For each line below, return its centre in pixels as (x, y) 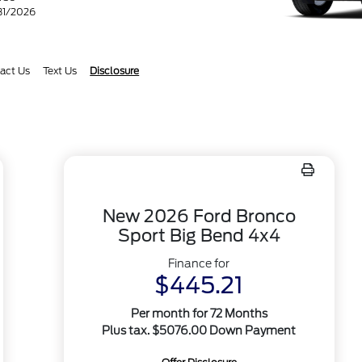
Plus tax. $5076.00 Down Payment (199, 330)
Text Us (60, 71)
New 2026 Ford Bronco (199, 216)
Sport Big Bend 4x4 (199, 236)
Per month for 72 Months (199, 314)
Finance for (199, 263)
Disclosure (115, 71)
